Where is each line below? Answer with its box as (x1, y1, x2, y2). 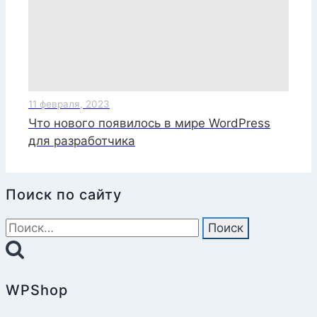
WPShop (6, 282, 68, 299)
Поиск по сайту (6, 186, 122, 204)
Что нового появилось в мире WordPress (28, 115, 270, 130)
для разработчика (28, 133, 135, 148)
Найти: (5, 218, 45, 233)
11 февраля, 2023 (28, 98, 110, 110)
